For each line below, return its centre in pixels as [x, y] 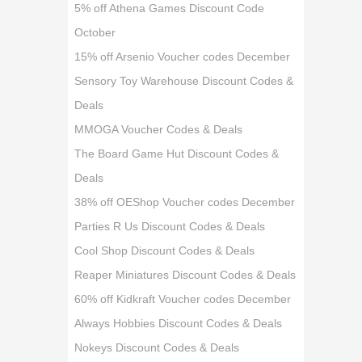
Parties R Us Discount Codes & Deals [170, 226]
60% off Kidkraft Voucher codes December [183, 299]
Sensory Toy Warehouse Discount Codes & [184, 81]
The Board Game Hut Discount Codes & [177, 154]
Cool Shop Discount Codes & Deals [165, 250]
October [95, 32]
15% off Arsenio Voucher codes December [183, 57]
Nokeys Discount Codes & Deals [157, 347]
